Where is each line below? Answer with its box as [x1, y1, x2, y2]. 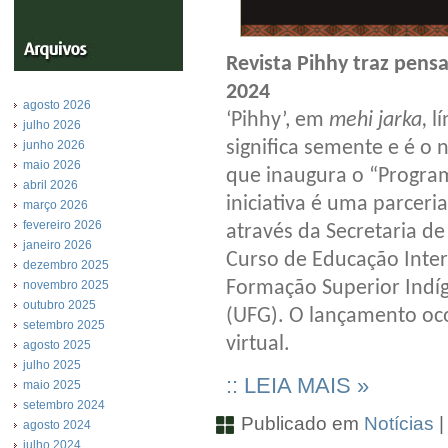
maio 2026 [23, 158, 81, 172]
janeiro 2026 [23, 238, 92, 252]
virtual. [226, 333, 290, 357]
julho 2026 [23, 118, 81, 132]
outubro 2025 [23, 298, 96, 312]
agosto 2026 [23, 98, 91, 112]
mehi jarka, [329, 109, 427, 133]
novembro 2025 [23, 278, 109, 292]
